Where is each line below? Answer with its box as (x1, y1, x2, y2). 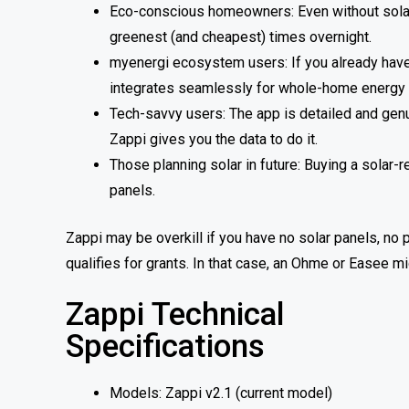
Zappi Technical (66, 295, 285, 333)
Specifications (66, 327, 265, 365)
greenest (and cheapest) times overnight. (110, 27, 372, 46)
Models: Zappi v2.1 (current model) (110, 383, 332, 402)
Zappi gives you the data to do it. (110, 130, 318, 148)
